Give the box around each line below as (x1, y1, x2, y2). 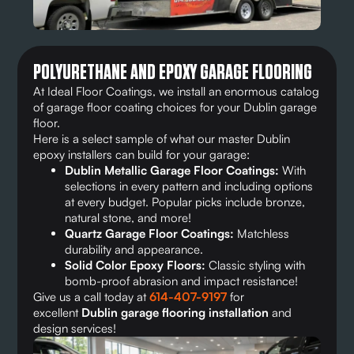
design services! (33, 320, 117, 336)
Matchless (234, 225, 290, 241)
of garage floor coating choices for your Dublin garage (33, 99, 318, 115)
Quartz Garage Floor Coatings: (65, 225, 235, 241)
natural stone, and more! (65, 209, 192, 225)
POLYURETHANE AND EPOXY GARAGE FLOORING (33, 62, 313, 83)
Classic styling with (209, 257, 306, 273)
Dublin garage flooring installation (81, 304, 269, 320)
